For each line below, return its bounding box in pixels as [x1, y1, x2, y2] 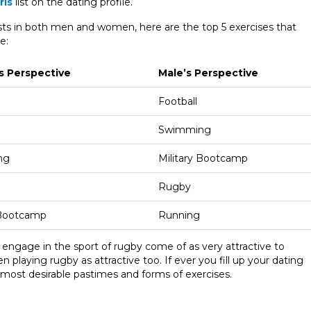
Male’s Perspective [158, 66, 258, 79]
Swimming [158, 123, 211, 136]
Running [158, 208, 200, 221]
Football [158, 94, 197, 108]
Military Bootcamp [158, 151, 248, 165]
